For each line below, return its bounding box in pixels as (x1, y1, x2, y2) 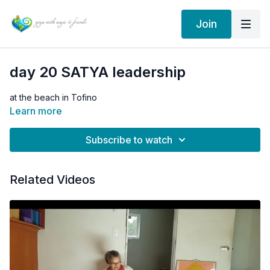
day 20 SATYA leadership (10, 63, 186, 81)
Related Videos (10, 172, 95, 187)
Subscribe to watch (86, 134, 172, 146)
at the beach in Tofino (10, 92, 97, 102)
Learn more (10, 105, 62, 117)
